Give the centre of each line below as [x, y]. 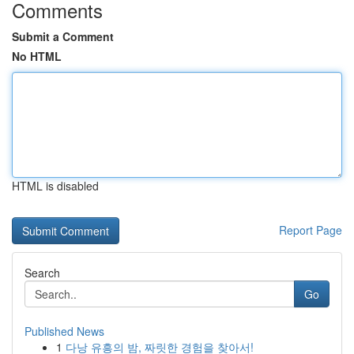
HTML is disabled [55, 186]
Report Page [311, 230]
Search [42, 273]
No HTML [37, 56]
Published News [64, 331]
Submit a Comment [63, 36]
